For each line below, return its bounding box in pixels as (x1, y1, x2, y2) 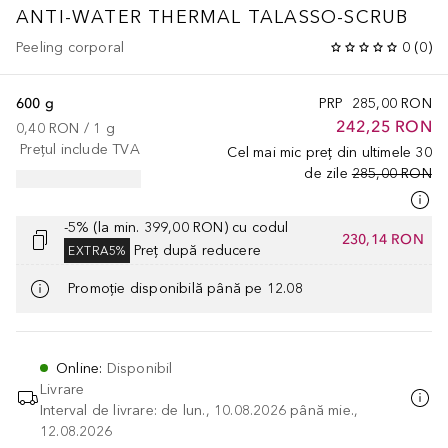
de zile (304, 164, 348, 182)
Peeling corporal (16, 38, 125, 56)
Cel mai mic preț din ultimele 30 (227, 143, 432, 161)
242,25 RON (335, 115, 432, 136)
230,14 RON (341, 231, 424, 249)
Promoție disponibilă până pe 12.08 (68, 280, 303, 298)
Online (56, 359, 100, 377)
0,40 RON (16, 119, 80, 137)
